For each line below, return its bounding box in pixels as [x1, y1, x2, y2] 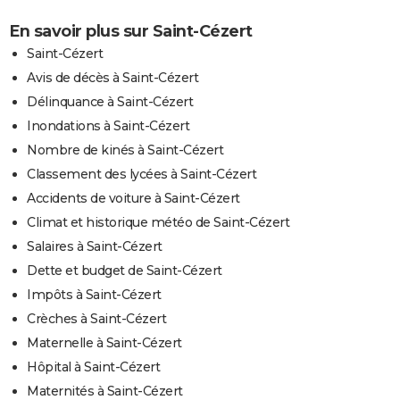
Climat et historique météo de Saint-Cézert [27, 213, 289, 230]
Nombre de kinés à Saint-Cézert [27, 141, 223, 158]
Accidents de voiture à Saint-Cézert [27, 189, 240, 206]
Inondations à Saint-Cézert [27, 117, 189, 134]
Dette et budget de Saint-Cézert [27, 262, 222, 279]
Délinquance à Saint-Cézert [27, 93, 193, 110]
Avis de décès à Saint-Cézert [27, 69, 198, 86]
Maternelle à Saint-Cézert [27, 334, 182, 351]
